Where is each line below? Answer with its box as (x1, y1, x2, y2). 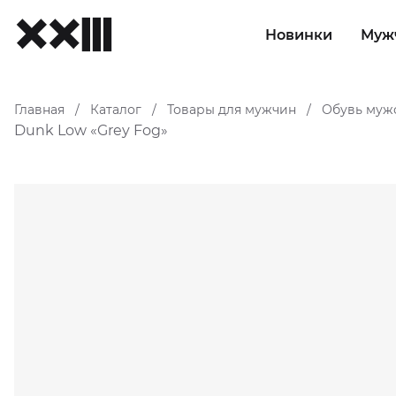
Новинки (264, 27, 332, 43)
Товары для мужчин (167, 102, 296, 118)
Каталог (90, 102, 141, 118)
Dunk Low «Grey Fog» (14, 122, 168, 140)
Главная (14, 102, 65, 118)
